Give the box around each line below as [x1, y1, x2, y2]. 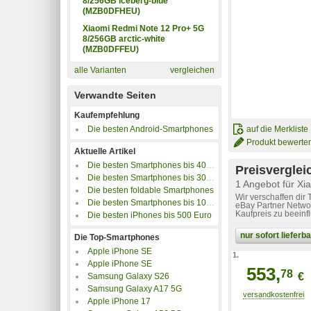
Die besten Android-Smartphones [87, 124, 213, 134]
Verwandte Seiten [74, 89, 156, 101]
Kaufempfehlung [74, 110, 140, 120]
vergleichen [170, 65, 215, 75]
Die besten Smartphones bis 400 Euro [87, 160, 206, 170]
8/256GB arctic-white [83, 33, 165, 44]
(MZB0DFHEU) [83, 6, 140, 16]
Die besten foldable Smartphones [87, 185, 214, 195]
